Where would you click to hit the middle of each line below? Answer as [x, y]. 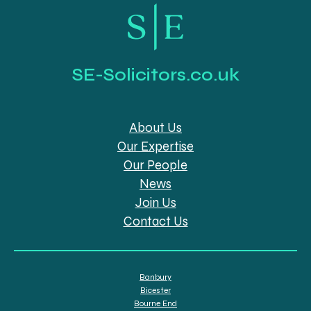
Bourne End [155, 303]
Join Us [155, 202]
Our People [155, 165]
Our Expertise [155, 146]
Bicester [155, 290]
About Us [155, 127]
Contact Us [155, 221]
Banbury [155, 277]
